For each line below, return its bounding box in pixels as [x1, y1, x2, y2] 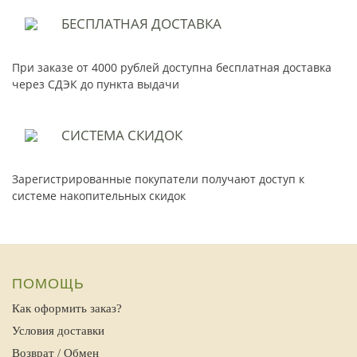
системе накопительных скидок [12, 188, 186, 204]
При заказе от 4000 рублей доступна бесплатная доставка [12, 60, 331, 76]
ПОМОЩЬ [12, 276, 84, 292]
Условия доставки [12, 324, 104, 338]
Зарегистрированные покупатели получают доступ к [12, 171, 304, 187]
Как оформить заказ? [12, 302, 122, 316]
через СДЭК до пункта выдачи [12, 76, 179, 92]
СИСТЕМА [61, 126, 124, 145]
